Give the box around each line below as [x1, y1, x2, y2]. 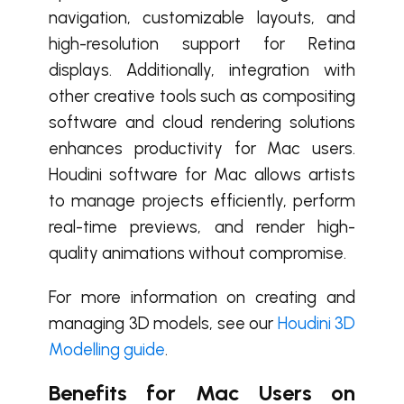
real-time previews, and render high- [49, 216, 355, 237]
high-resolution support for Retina [49, 33, 355, 54]
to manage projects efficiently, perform [49, 190, 355, 211]
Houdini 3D [277, 313, 355, 334]
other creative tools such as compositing [49, 86, 355, 106]
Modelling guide [49, 339, 165, 360]
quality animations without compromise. [49, 243, 346, 263]
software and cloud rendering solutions [49, 112, 355, 133]
